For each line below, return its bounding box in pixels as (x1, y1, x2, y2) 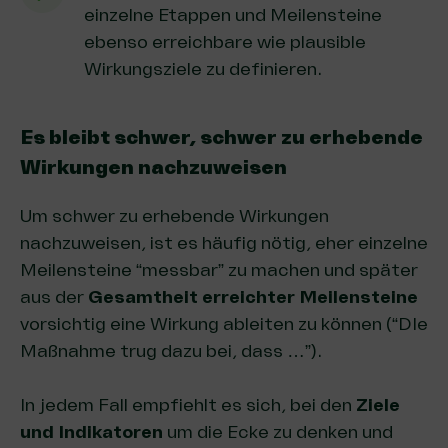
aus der (20, 285, 88, 308)
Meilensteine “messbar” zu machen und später (20, 258, 418, 281)
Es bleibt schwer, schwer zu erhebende (20, 124, 423, 150)
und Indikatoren (20, 420, 163, 443)
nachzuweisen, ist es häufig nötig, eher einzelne (20, 231, 428, 254)
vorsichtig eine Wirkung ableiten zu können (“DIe (20, 312, 428, 335)
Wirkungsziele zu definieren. (84, 57, 322, 80)
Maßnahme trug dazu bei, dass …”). (20, 339, 322, 362)
